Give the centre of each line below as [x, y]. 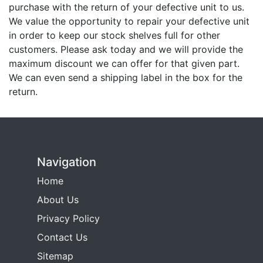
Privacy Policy [68, 218]
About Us [58, 199]
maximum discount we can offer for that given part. [124, 63]
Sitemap [55, 256]
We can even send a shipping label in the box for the [126, 77]
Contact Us [62, 237]
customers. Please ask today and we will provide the [126, 49]
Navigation [67, 162]
